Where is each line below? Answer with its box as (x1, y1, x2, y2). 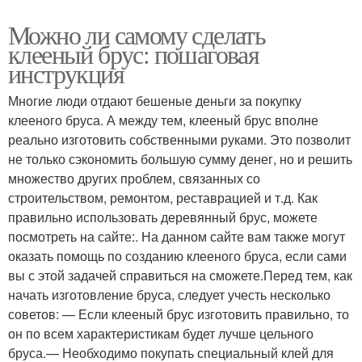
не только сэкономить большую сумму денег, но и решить (8, 149, 352, 168)
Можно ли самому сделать (8, 16, 266, 52)
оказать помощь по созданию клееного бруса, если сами (8, 246, 347, 265)
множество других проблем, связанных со (8, 168, 260, 187)
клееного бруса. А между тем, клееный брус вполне (8, 110, 318, 129)
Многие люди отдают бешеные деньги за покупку (8, 90, 301, 110)
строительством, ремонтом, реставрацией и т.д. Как (8, 187, 318, 207)
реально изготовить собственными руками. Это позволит (8, 129, 351, 149)
